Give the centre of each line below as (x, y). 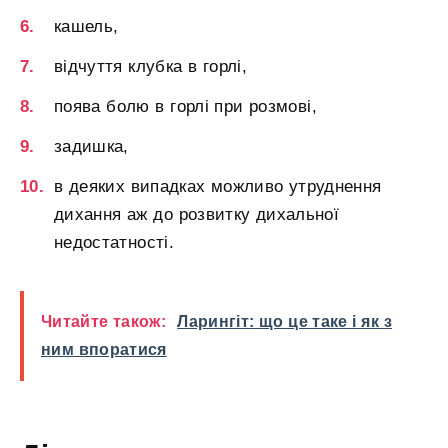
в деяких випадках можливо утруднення (218, 186)
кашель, (86, 27)
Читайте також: (104, 321)
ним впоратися (104, 349)
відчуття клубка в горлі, (150, 66)
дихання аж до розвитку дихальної (197, 214)
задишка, (91, 146)
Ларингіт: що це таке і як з (284, 321)
